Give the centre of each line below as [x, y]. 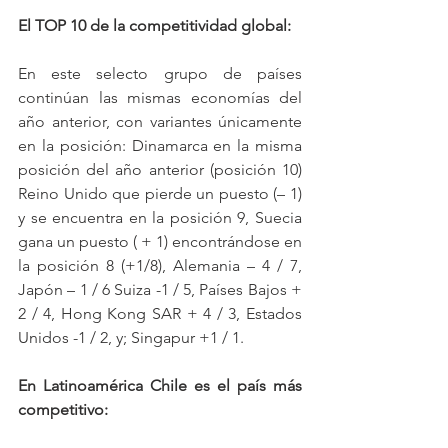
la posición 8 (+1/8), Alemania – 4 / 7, [160, 266]
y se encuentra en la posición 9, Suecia [160, 218]
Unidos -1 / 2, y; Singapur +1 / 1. [131, 338]
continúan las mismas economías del [160, 98]
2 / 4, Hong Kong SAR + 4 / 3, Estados [160, 314]
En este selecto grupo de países [160, 74]
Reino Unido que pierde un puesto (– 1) [160, 194]
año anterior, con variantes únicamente [160, 122]
